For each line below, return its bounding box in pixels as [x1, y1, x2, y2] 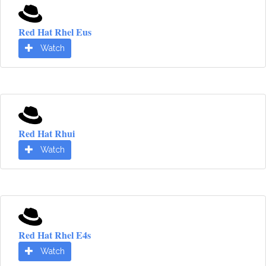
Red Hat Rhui [18, 126, 75, 140]
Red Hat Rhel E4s [18, 228, 91, 242]
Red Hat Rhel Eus [18, 25, 91, 39]
